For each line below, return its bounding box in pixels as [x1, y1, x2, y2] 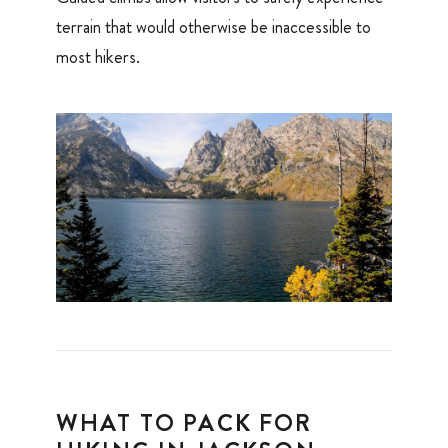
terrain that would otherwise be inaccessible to [56, 14, 371, 41]
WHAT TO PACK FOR [56, 405, 313, 440]
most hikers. [56, 44, 140, 71]
